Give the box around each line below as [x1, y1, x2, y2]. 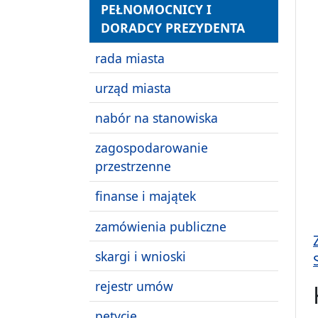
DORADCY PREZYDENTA [101, 19, 245, 37]
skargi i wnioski [95, 247, 186, 265]
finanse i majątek [95, 187, 196, 205]
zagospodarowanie [95, 139, 208, 157]
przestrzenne [95, 158, 171, 175]
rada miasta [95, 49, 165, 67]
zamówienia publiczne [95, 217, 226, 235]
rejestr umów [95, 277, 173, 295]
